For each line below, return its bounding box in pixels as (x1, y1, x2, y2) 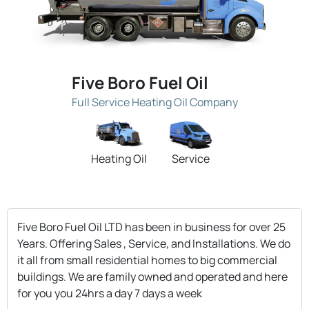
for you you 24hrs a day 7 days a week (17, 285, 202, 301)
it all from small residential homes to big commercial (17, 252, 277, 268)
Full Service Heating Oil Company (71, 94, 238, 110)
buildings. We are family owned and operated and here (17, 268, 288, 284)
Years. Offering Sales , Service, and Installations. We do (17, 235, 290, 251)
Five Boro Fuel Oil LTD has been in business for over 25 (17, 219, 286, 235)
